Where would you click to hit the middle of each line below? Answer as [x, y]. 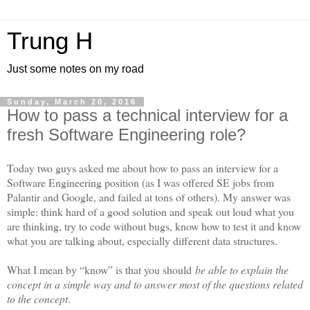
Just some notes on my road [75, 69]
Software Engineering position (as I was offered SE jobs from [140, 182]
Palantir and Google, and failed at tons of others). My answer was [149, 197]
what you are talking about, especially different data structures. [142, 240]
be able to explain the [242, 269]
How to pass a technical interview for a [147, 115]
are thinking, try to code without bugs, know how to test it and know [154, 226]
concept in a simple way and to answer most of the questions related [155, 284]
